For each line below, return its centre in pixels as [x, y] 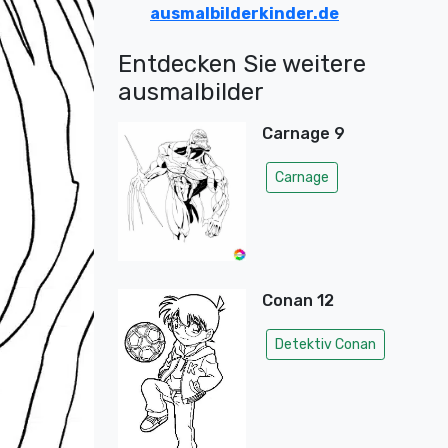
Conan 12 [297, 301]
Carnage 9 [303, 133]
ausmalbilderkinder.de [244, 13]
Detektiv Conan [325, 345]
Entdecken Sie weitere [242, 64]
